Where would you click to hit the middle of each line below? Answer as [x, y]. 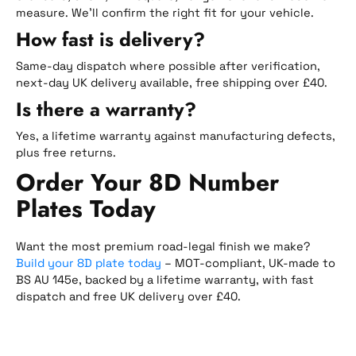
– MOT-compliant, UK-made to [248, 263]
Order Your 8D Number [147, 182]
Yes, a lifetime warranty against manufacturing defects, [176, 135]
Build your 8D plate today [89, 263]
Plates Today [86, 208]
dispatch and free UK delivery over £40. [128, 296]
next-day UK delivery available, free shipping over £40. [172, 82]
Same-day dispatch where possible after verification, [168, 66]
